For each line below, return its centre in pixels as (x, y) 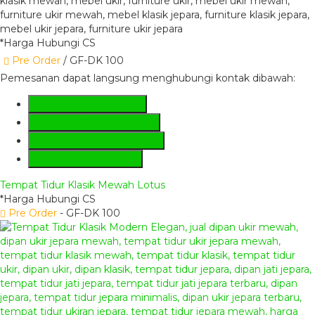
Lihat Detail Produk (88, 159)
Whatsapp (60, 141)
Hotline (53, 123)
